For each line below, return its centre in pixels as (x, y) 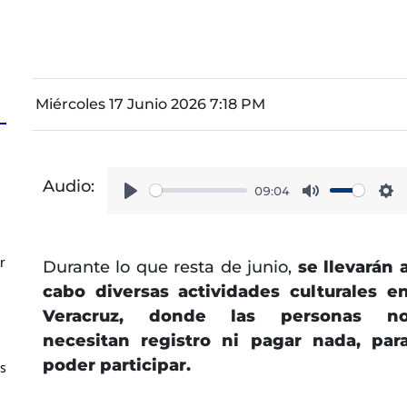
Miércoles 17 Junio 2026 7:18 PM (150, 104)
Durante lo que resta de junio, (167, 267)
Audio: (68, 186)
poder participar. (116, 365)
